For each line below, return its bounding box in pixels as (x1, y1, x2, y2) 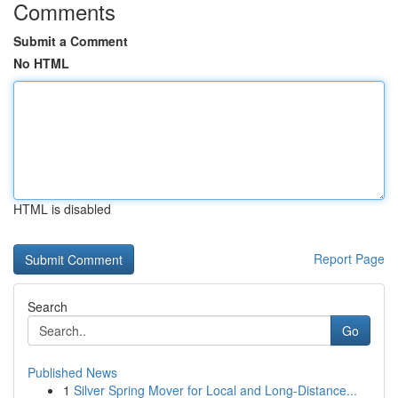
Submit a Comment (13, 32, 128, 50)
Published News (28, 363, 117, 381)
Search (28, 298, 68, 315)
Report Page (314, 250, 385, 267)
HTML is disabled (13, 200, 111, 218)
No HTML (13, 54, 69, 72)
